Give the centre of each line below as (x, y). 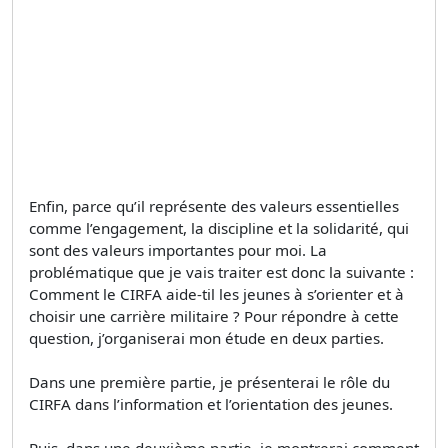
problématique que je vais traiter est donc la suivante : (221, 271)
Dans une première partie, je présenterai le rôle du (209, 381)
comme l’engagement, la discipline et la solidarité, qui (219, 227)
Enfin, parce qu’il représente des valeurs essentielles (214, 205)
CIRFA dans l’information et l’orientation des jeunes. (211, 403)
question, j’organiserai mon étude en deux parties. (206, 337)
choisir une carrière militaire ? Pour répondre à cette (214, 315)
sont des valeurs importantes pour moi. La (178, 249)
